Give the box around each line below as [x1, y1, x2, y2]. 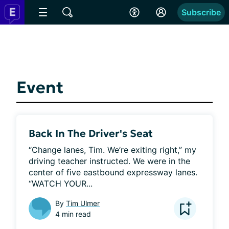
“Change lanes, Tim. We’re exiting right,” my [29, 145, 196, 155]
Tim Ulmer [66, 199, 100, 208]
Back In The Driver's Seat [29, 127, 153, 140]
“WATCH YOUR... [29, 178, 93, 189]
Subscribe [181, 7, 221, 17]
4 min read [55, 210, 91, 218]
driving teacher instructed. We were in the [29, 156, 190, 166]
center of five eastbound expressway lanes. [29, 167, 197, 177]
